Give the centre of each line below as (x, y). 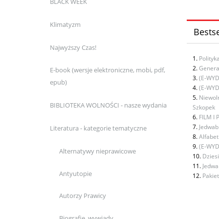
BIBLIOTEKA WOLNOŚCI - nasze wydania (108, 105)
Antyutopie (76, 173)
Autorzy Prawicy (83, 196)
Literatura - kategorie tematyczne (98, 128)
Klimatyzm (65, 24)
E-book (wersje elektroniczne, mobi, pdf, (107, 70)
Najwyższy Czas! (73, 47)
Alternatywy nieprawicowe (98, 151)
